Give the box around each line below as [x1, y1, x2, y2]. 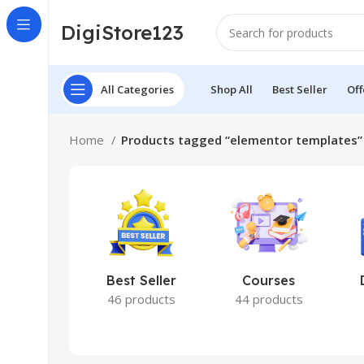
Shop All [210, 81, 253, 97]
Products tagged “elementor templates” [121, 132, 362, 148]
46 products [106, 291, 175, 307]
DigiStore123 [61, 19, 184, 45]
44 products [234, 291, 303, 307]
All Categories [101, 81, 174, 97]
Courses [242, 272, 296, 288]
